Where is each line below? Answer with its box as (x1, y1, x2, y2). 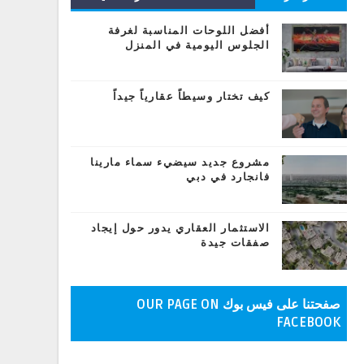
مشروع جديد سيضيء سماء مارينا (90, 156, 270, 169)
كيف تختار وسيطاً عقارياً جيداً (112, 90, 270, 103)
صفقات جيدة (201, 236, 270, 249)
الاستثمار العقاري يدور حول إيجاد (90, 222, 270, 235)
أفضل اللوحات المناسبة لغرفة (107, 24, 270, 37)
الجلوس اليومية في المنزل (125, 39, 270, 52)
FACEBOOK (276, 314, 340, 331)
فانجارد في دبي (186, 171, 270, 184)
